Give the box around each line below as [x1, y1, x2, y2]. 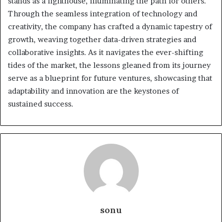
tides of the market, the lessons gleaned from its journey [8, 60, 211, 70]
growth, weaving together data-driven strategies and [8, 35, 196, 45]
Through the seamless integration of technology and [8, 9, 197, 19]
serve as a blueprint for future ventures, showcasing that [8, 73, 212, 83]
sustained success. [8, 99, 73, 109]
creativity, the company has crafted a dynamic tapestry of [8, 22, 212, 32]
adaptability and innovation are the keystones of [8, 86, 179, 96]
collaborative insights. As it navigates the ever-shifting [8, 48, 203, 57]
